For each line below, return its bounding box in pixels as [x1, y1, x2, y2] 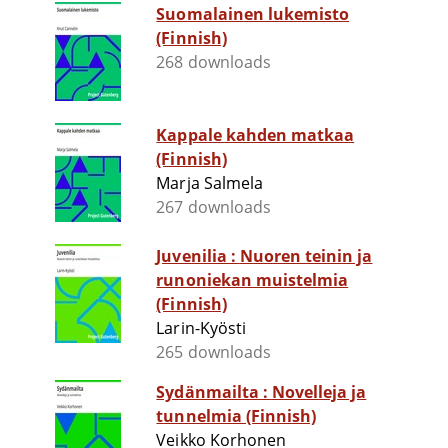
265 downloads [156, 341, 271, 364]
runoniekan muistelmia [156, 269, 349, 292]
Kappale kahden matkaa [156, 124, 355, 147]
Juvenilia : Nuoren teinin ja [156, 245, 240, 268]
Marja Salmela [156, 172, 263, 195]
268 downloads [156, 51, 271, 74]
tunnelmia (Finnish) [156, 405, 317, 428]
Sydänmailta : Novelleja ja [156, 381, 272, 404]
